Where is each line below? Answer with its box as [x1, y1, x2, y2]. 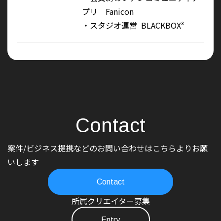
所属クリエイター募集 [71, 195, 150, 207]
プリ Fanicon [81, 5, 134, 18]
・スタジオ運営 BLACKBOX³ [81, 19, 184, 32]
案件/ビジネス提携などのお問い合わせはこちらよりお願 [7, 142, 208, 154]
